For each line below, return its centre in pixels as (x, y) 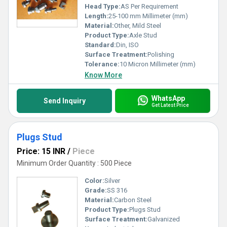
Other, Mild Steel (138, 26)
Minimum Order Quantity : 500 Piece (74, 163)
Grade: (96, 190)
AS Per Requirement (149, 6)
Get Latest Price (170, 105)
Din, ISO (127, 45)
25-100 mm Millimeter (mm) (148, 16)
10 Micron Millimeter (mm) (158, 64)
